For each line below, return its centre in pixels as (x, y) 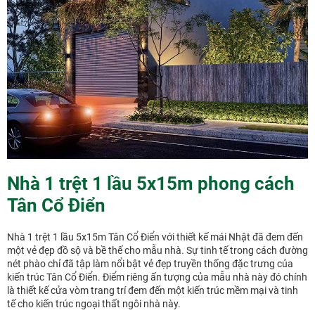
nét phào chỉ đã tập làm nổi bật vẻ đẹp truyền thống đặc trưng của (150, 263)
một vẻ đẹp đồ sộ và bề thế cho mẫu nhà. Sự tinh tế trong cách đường (157, 250)
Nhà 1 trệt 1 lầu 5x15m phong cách (151, 183)
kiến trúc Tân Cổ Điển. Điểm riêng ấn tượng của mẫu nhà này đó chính (157, 277)
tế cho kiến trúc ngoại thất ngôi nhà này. (94, 303)
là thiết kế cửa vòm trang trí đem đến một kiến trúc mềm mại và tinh (153, 290)
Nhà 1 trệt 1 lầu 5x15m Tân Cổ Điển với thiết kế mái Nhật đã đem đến (155, 237)
